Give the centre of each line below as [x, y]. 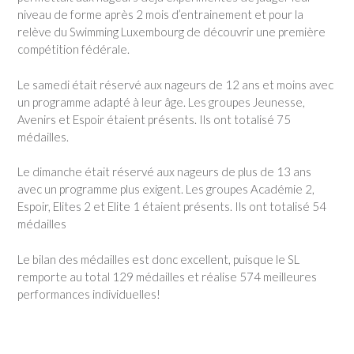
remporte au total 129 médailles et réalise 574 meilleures [167, 276]
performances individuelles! [89, 294]
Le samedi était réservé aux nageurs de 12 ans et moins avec [175, 84]
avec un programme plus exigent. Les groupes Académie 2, [166, 189]
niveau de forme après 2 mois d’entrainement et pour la [160, 15]
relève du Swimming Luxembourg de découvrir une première [171, 32]
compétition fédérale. [73, 49]
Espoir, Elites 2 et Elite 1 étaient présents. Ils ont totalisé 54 [172, 207]
